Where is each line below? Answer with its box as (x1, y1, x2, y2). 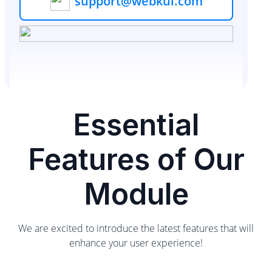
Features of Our (27, 141, 245, 177)
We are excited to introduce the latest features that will (18, 221, 254, 235)
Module (83, 175, 189, 212)
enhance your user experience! (69, 236, 203, 250)
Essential (73, 106, 199, 143)
